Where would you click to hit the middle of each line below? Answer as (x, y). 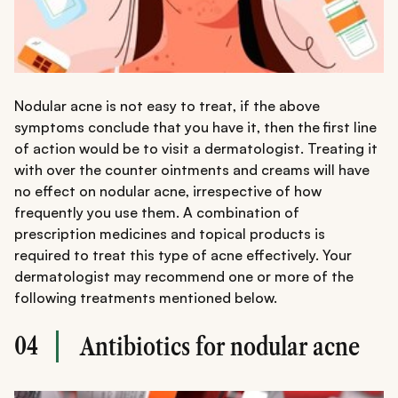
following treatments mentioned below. (146, 297)
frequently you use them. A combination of (157, 212)
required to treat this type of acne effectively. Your (183, 255)
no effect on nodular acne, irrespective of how (168, 191)
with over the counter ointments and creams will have (192, 169)
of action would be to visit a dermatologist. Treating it (196, 148)
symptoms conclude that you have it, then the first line (195, 127)
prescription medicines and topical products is (170, 233)
